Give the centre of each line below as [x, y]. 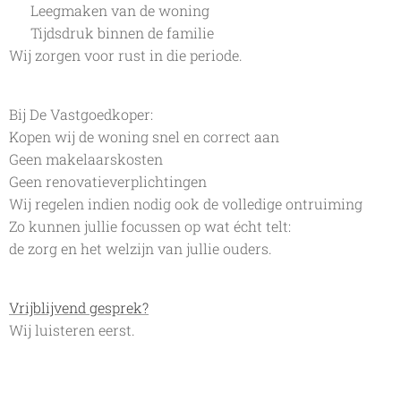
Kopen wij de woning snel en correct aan [144, 137]
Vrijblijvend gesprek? [79, 307]
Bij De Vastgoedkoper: [81, 114]
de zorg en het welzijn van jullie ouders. [141, 248]
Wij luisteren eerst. [72, 330]
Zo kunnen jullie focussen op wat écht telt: [150, 226]
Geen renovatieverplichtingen [108, 181]
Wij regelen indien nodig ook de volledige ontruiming [186, 204]
